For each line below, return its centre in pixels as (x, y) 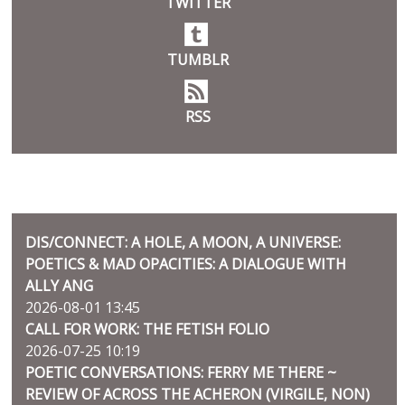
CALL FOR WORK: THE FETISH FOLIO (148, 330)
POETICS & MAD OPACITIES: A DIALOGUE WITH (186, 264)
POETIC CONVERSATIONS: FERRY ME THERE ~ (181, 373)
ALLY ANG (60, 286)
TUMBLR (198, 60)
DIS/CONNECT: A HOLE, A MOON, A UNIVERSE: (184, 243)
